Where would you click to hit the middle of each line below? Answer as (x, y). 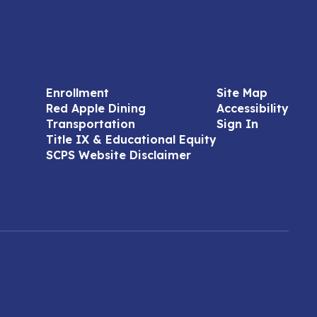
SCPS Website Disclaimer (118, 155)
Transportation (90, 124)
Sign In (237, 124)
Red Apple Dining (96, 108)
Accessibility (252, 108)
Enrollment (77, 93)
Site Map (242, 93)
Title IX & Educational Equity (131, 139)
